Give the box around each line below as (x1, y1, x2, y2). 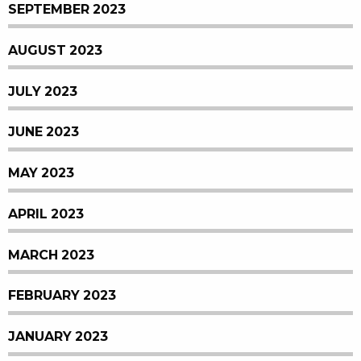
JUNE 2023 (8, 125, 79, 139)
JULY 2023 (8, 84, 77, 98)
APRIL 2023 (8, 206, 84, 221)
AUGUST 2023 (8, 43, 102, 57)
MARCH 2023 (8, 247, 94, 262)
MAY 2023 (8, 166, 74, 180)
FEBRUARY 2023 (8, 288, 116, 303)
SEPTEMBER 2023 (8, 2, 126, 16)
